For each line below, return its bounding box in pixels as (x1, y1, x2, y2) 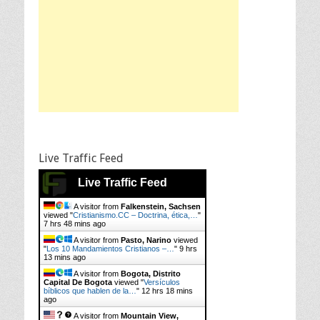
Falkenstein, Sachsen (121, 202, 201, 211)
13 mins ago (44, 253, 86, 261)
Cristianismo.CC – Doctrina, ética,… (73, 211, 198, 219)
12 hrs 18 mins (141, 286, 193, 295)
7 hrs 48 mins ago (44, 219, 106, 228)
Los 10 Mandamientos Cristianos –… (46, 244, 174, 253)
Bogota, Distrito (121, 269, 181, 278)
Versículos (144, 278, 180, 286)
